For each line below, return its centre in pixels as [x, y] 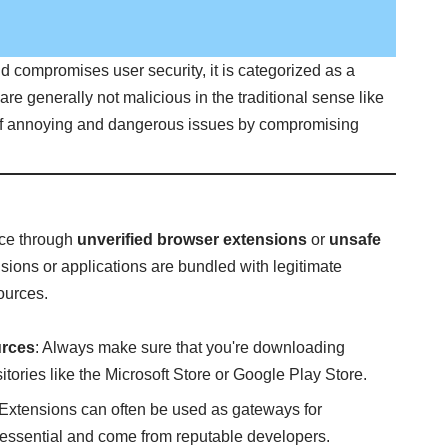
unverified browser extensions [192, 239]
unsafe [355, 239]
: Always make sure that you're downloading [190, 347]
